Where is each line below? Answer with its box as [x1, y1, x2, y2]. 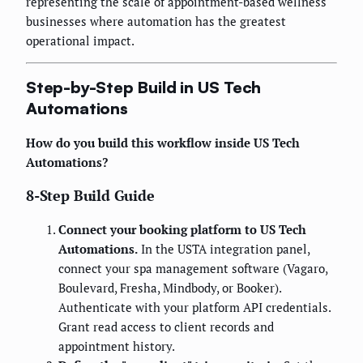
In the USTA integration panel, [138, 241, 310, 258]
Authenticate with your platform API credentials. [58, 299, 331, 316]
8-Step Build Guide [26, 186, 155, 206]
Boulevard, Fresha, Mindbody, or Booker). [58, 280, 281, 297]
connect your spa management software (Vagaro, [58, 260, 327, 277]
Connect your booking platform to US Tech [58, 221, 306, 238]
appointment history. [58, 338, 175, 355]
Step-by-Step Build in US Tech [26, 77, 262, 98]
